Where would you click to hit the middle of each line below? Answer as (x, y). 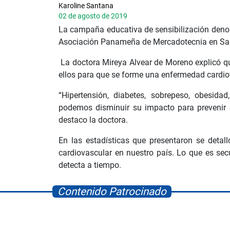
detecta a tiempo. (90, 165)
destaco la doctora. (93, 120)
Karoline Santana (86, 5)
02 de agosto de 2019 (93, 16)
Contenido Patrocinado (112, 191)
